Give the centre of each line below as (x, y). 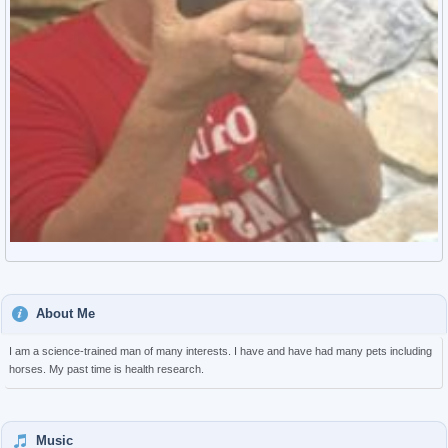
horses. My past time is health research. (106, 369)
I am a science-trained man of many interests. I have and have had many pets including (220, 351)
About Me (65, 313)
